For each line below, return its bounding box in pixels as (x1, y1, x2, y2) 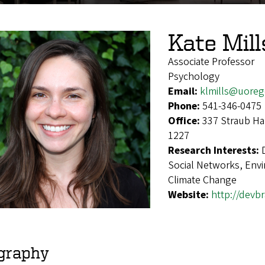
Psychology (168, 69, 219, 84)
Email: (168, 83, 200, 99)
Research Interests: (168, 143, 261, 158)
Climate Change (168, 172, 237, 188)
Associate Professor (168, 54, 254, 69)
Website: (168, 187, 211, 202)
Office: (168, 113, 202, 128)
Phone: (168, 98, 202, 114)
